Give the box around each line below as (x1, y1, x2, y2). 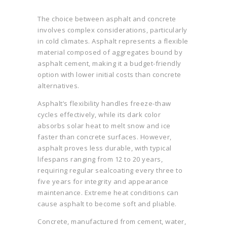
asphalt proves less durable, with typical (37, 143, 172, 153)
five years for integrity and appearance (37, 177, 169, 186)
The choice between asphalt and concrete (37, 14, 176, 24)
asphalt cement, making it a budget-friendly (37, 59, 181, 68)
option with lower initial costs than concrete (37, 70, 181, 80)
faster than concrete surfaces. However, (37, 132, 172, 142)
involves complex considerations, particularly (37, 25, 187, 35)
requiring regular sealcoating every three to (37, 166, 182, 175)
